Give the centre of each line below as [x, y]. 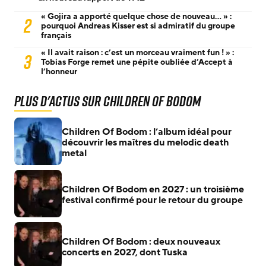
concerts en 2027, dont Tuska [125, 252]
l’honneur [59, 71]
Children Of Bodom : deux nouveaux [141, 241]
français [56, 35]
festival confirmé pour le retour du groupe [152, 200]
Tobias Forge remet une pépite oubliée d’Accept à [137, 62]
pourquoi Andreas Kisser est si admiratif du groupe [138, 26]
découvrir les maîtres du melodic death [145, 142]
